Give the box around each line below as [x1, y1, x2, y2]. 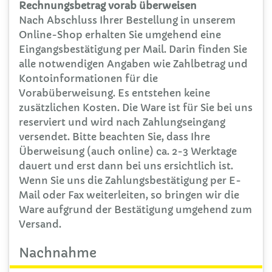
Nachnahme [19, 245, 97, 261]
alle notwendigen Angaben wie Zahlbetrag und [19, 57, 248, 70]
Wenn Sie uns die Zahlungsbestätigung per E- [19, 174, 241, 186]
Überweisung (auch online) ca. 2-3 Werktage [19, 144, 237, 157]
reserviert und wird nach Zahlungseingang [19, 115, 225, 128]
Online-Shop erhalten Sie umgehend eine [19, 28, 221, 41]
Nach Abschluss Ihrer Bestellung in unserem [19, 13, 236, 26]
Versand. [19, 217, 61, 230]
